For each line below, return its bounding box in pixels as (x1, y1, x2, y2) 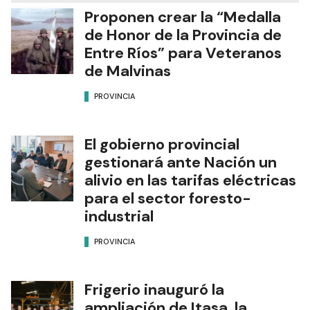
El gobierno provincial (84, 134, 239, 154)
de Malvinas (84, 60, 171, 81)
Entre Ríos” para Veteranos (84, 42, 282, 63)
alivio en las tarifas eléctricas (84, 170, 296, 190)
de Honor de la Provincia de (84, 24, 282, 45)
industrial (84, 206, 154, 226)
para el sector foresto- (84, 188, 251, 208)
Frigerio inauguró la (84, 279, 224, 300)
